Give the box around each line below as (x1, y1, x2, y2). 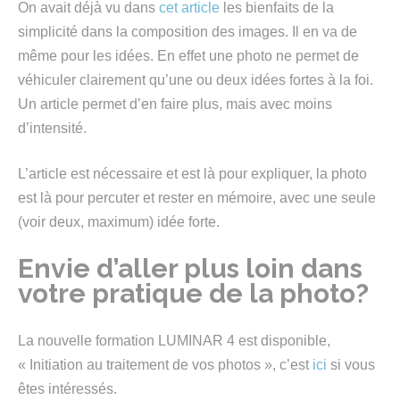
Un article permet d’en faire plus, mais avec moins (18, 96, 332, 112)
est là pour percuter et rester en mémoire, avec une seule (18, 190, 376, 205)
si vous (327, 357, 375, 372)
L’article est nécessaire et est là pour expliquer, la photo (18, 166, 367, 181)
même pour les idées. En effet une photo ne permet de (18, 48, 359, 63)
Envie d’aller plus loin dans (18, 253, 362, 284)
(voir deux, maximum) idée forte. (18, 214, 220, 229)
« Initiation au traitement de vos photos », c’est (18, 357, 312, 372)
